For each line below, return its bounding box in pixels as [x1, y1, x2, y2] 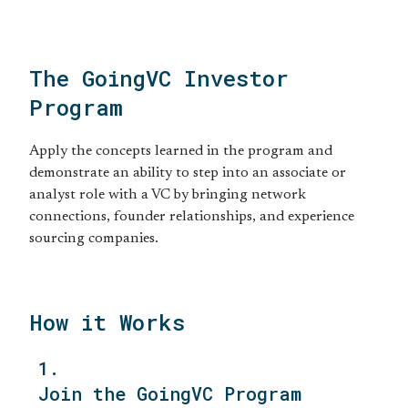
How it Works [29, 308, 185, 337]
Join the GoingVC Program [38, 382, 301, 405]
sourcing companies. [29, 231, 158, 246]
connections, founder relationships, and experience [29, 209, 354, 224]
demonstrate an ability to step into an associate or [29, 166, 346, 180]
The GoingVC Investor [29, 64, 289, 93]
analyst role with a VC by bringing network [29, 188, 306, 202]
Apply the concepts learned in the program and [29, 144, 332, 158]
